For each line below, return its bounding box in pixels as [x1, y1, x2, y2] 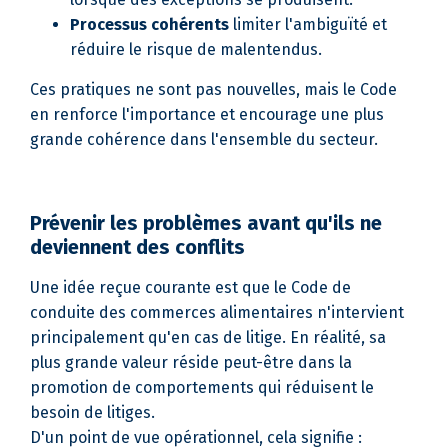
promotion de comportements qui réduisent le [30, 378, 374, 397]
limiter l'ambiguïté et [229, 15, 387, 34]
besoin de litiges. [30, 403, 155, 422]
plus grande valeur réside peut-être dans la [30, 353, 352, 372]
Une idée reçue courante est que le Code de [30, 278, 351, 297]
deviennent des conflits [30, 235, 245, 259]
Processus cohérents [70, 15, 229, 34]
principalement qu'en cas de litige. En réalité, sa [30, 328, 386, 347]
